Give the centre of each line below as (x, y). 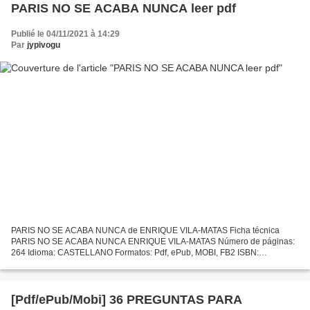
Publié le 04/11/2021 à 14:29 (65, 34)
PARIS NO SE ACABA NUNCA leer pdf (124, 9)
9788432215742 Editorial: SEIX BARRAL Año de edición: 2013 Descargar (151, 263)
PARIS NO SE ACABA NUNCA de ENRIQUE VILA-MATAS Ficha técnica (145, 230)
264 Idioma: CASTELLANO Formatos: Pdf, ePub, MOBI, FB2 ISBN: (135, 252)
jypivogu (44, 45)
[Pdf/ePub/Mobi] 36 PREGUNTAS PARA (127, 299)
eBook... (26, 274)
